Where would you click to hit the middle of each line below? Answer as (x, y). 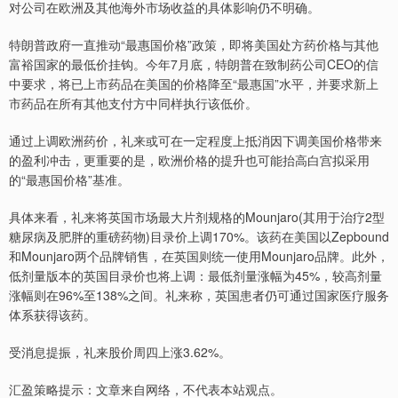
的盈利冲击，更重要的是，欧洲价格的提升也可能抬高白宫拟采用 (189, 159)
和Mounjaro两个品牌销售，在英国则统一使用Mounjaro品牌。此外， (199, 255)
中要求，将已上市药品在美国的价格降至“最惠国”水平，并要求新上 (194, 83)
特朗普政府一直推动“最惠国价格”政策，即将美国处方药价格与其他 (194, 44)
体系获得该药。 (52, 314)
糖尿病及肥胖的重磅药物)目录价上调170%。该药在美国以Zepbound (199, 236)
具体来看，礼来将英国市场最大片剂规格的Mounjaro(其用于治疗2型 (197, 216)
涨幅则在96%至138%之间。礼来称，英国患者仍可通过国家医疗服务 (199, 295)
